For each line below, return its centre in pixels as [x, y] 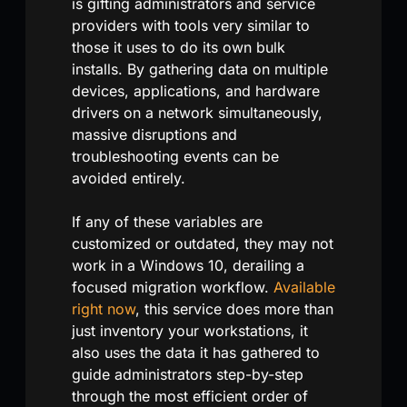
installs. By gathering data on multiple [200, 69]
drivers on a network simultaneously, [197, 112]
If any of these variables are [167, 221]
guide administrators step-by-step [188, 374]
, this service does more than [234, 308]
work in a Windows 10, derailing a [188, 265]
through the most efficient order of [190, 396]
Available [304, 287]
